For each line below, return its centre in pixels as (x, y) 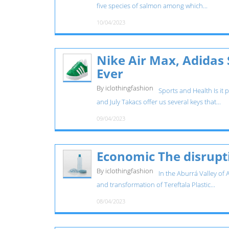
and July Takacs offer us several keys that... (158, 102)
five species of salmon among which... (152, 6)
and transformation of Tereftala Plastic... (156, 185)
